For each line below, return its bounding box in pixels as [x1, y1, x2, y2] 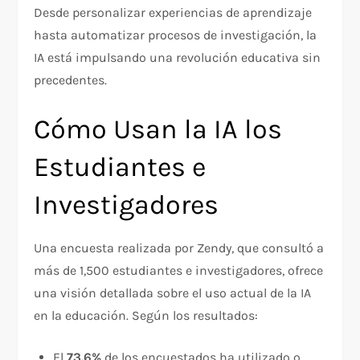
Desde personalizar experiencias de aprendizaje [34, 5, 313, 21]
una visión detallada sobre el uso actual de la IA [34, 285, 312, 301]
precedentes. [34, 72, 108, 88]
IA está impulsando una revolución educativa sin [34, 50, 321, 66]
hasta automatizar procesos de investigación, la [34, 27, 317, 43]
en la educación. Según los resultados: [34, 308, 259, 324]
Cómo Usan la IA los [34, 113, 283, 146]
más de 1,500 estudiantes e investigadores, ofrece [34, 263, 324, 279]
